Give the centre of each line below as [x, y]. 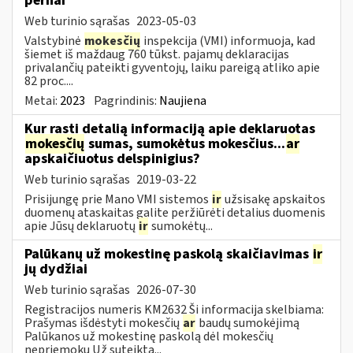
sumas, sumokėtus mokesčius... [185, 143]
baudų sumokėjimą [248, 323]
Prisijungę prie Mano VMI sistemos [118, 199]
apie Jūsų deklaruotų [81, 226]
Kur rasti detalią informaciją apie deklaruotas [170, 128]
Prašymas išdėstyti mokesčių [103, 323]
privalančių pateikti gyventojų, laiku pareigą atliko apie [172, 67]
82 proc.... [49, 81]
